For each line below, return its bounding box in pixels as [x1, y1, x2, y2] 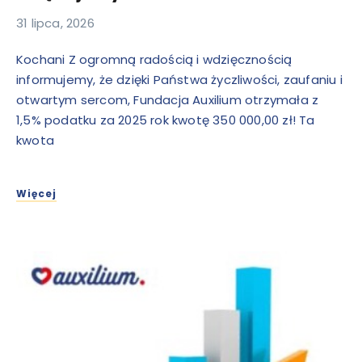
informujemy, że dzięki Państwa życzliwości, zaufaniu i [16, 70, 343, 88]
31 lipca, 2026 [16, 14, 95, 32]
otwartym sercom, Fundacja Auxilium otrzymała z [16, 90, 319, 108]
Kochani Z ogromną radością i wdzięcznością [16, 50, 293, 68]
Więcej [16, 186, 57, 200]
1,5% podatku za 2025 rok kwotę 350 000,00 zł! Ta [16, 111, 315, 128]
